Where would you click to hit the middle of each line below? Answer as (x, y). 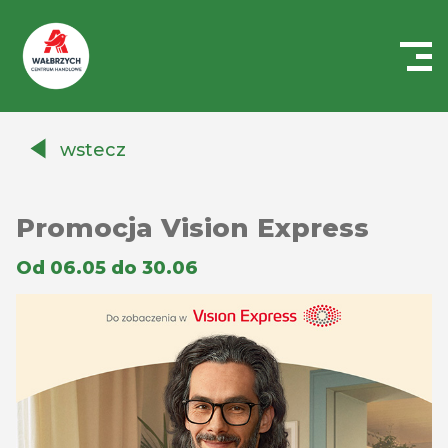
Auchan (46, 154)
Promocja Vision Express (192, 228)
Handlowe (56, 130)
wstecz (93, 150)
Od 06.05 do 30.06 (107, 268)
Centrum (52, 106)
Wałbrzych (58, 178)
